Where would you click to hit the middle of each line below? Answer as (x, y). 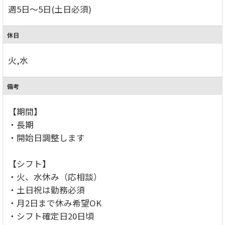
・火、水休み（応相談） (55, 177)
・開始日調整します (46, 137)
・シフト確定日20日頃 (51, 216)
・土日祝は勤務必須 (46, 190)
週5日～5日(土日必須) (50, 9)
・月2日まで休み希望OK (55, 203)
